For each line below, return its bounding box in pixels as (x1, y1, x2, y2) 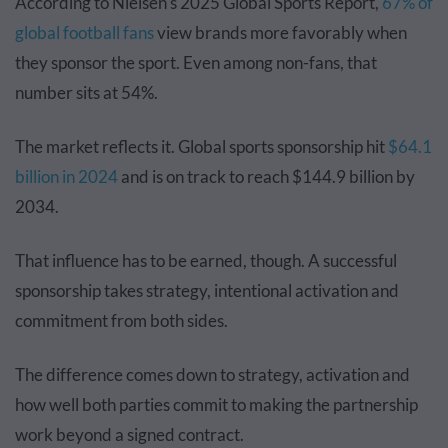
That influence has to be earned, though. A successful (15, 250, 397, 271)
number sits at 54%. (15, 82, 158, 103)
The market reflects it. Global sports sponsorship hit (15, 136, 385, 157)
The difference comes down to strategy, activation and (15, 364, 410, 385)
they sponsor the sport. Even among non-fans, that (15, 52, 377, 73)
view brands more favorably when (154, 22, 407, 43)
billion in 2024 (15, 166, 118, 187)
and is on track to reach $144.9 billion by (118, 166, 415, 187)
